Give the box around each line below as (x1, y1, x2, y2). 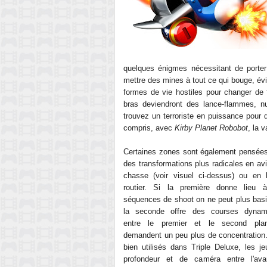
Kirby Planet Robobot (175, 123, 248, 132)
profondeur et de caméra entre (123, 254, 251, 263)
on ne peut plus (193, 195, 250, 204)
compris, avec (123, 123, 175, 132)
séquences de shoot (123, 195, 194, 204)
